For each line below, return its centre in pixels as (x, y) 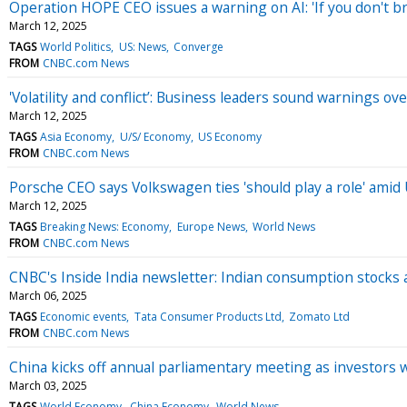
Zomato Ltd (319, 316)
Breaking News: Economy (105, 226)
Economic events (84, 316)
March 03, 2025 (48, 385)
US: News (142, 46)
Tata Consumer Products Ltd (208, 316)
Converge (198, 46)
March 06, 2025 (48, 295)
